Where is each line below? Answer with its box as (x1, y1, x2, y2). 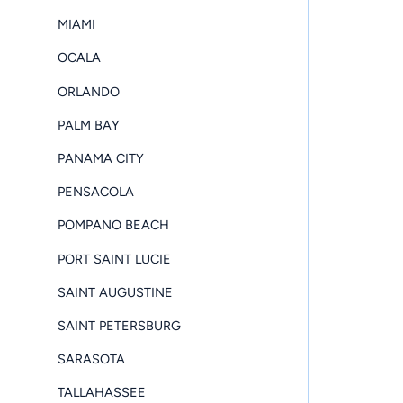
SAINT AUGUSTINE (58, 283, 173, 300)
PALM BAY (58, 116, 120, 133)
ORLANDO (58, 83, 120, 100)
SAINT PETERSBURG (58, 317, 181, 334)
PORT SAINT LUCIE (58, 250, 171, 267)
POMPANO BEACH (58, 217, 169, 234)
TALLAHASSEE (58, 384, 146, 401)
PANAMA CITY (58, 150, 144, 167)
